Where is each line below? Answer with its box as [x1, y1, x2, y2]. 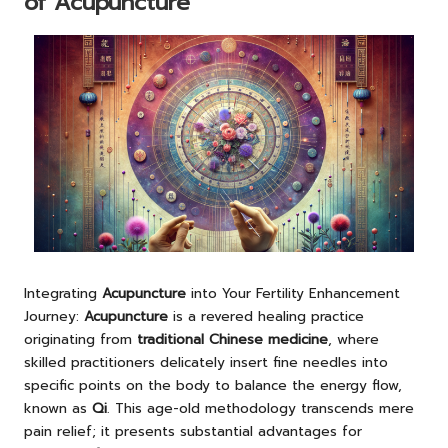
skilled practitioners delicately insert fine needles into [24, 352, 388, 374]
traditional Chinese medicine [137, 329, 328, 351]
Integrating [24, 283, 102, 305]
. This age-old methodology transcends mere [107, 398, 414, 420]
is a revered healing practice [168, 306, 364, 328]
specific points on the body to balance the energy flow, [24, 375, 402, 397]
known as [24, 398, 92, 420]
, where [328, 329, 379, 351]
